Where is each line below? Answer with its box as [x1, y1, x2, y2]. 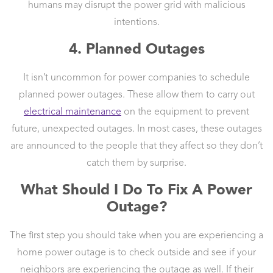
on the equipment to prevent [121, 107, 249, 118]
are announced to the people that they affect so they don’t [10, 141, 263, 152]
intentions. [113, 18, 160, 28]
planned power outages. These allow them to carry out [18, 90, 255, 101]
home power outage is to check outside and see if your [17, 248, 256, 258]
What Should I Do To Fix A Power [21, 180, 252, 199]
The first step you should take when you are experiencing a [10, 231, 263, 241]
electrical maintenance [24, 107, 121, 118]
